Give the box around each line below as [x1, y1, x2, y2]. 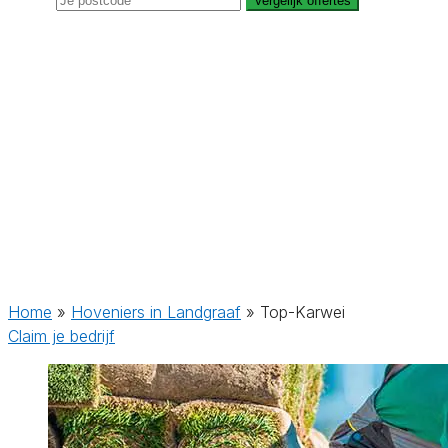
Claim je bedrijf [8, 326, 115, 346]
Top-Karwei [260, 302, 345, 322]
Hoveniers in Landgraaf [71, 302, 241, 322]
